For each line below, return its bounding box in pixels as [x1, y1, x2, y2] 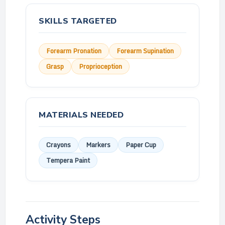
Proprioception [79, 61, 122, 72]
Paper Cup [126, 139, 156, 150]
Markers [86, 139, 110, 150]
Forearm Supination [117, 45, 174, 56]
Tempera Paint [46, 155, 90, 166]
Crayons [46, 139, 71, 150]
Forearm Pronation [46, 45, 101, 56]
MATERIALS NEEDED [39, 109, 124, 121]
